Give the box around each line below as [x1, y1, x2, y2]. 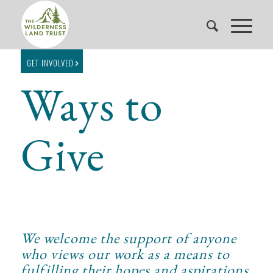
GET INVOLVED [26, 57, 74, 69]
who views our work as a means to [20, 244, 230, 263]
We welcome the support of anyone [20, 229, 236, 247]
